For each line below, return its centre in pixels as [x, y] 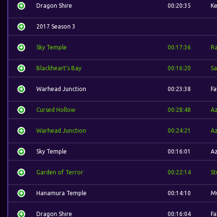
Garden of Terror [60, 172]
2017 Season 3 [56, 26]
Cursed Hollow [56, 110]
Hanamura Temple [62, 193]
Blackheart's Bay [59, 68]
